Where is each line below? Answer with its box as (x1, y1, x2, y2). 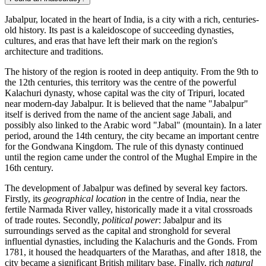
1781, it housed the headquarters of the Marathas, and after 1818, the (5, 247, 261, 258)
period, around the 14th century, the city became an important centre (5, 131, 259, 141)
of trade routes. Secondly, (5, 215, 102, 226)
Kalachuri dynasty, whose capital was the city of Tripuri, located (5, 88, 245, 99)
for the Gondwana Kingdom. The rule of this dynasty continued (5, 141, 243, 152)
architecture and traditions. (5, 46, 103, 57)
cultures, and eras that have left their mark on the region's (5, 36, 217, 46)
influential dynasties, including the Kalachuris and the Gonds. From (5, 236, 257, 247)
